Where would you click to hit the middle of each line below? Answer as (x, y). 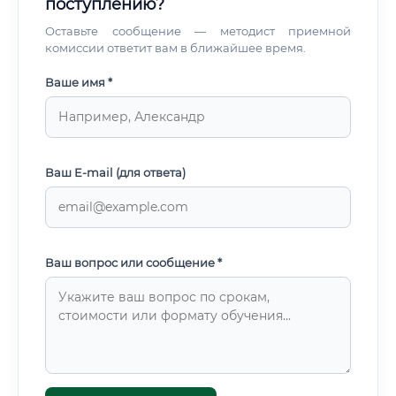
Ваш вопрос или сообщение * (133, 263)
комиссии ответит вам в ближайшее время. (175, 48)
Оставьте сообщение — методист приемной (198, 31)
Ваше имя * (79, 82)
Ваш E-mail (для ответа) (115, 172)
